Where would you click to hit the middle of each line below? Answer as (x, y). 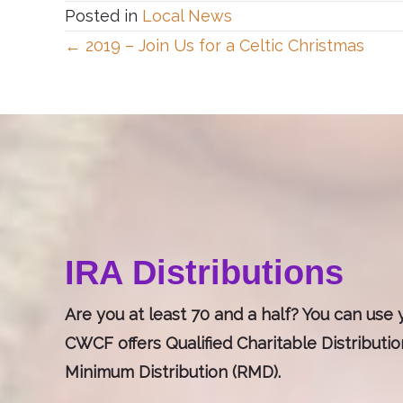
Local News (187, 16)
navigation (181, 107)
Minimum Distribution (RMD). (173, 372)
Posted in (103, 16)
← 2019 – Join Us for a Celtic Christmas (215, 45)
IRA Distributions (204, 273)
